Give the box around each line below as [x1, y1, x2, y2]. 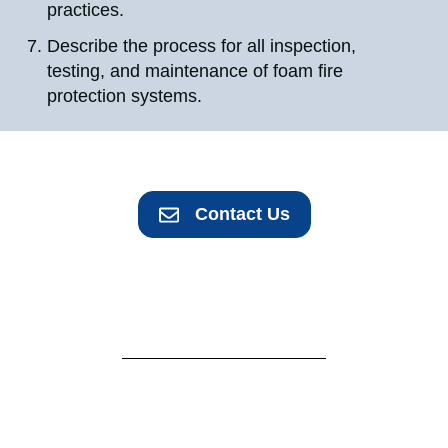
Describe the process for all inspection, [47, 36, 357, 57]
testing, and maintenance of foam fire [47, 61, 344, 82]
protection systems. [47, 86, 208, 107]
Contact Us [194, 204, 290, 225]
